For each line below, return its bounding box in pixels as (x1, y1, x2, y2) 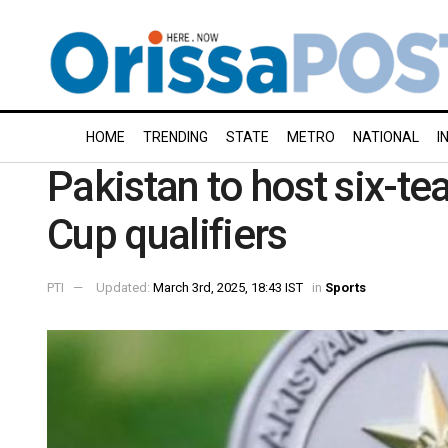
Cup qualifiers (47, 210, 287, 259)
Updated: (96, 279, 153, 295)
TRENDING (143, 129, 208, 145)
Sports (325, 279, 366, 295)
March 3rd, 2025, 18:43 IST (153, 279, 303, 295)
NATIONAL (353, 129, 419, 145)
